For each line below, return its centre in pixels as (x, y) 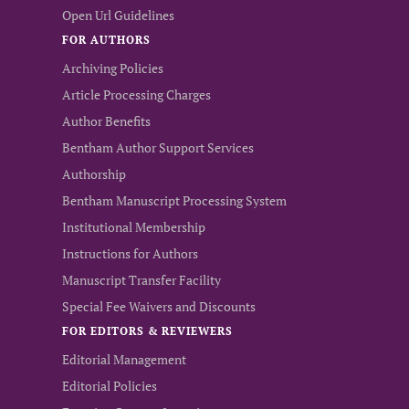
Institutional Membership (134, 227)
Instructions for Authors (130, 253)
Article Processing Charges (136, 94)
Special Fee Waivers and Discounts (159, 306)
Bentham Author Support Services (158, 147)
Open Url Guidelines (118, 15)
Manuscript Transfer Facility (142, 280)
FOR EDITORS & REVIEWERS (148, 331)
